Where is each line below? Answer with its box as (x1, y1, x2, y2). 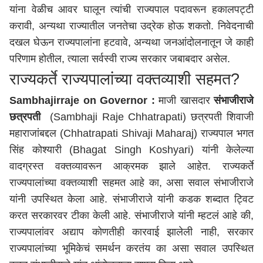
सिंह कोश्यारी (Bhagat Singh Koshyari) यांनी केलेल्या (9, 144, 254, 156)
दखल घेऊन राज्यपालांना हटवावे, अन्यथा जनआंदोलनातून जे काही (9, 36, 254, 48)
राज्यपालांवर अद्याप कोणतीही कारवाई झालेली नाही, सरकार (9, 226, 254, 238)
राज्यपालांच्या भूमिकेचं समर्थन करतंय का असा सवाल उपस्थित (9, 242, 254, 254)
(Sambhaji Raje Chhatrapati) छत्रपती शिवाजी (41, 111, 254, 123)
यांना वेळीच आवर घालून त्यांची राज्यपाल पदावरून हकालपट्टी (9, 4, 254, 15)
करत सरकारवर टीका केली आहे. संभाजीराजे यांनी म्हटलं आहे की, (9, 210, 254, 221)
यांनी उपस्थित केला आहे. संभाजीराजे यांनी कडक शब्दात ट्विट (9, 193, 254, 205)
